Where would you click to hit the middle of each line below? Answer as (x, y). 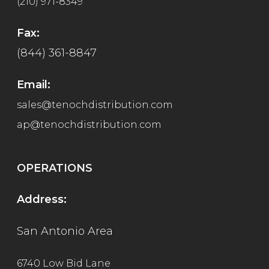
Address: (42, 199)
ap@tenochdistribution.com (89, 124)
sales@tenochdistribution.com (95, 104)
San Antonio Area (65, 231)
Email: (34, 84)
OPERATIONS (55, 168)
